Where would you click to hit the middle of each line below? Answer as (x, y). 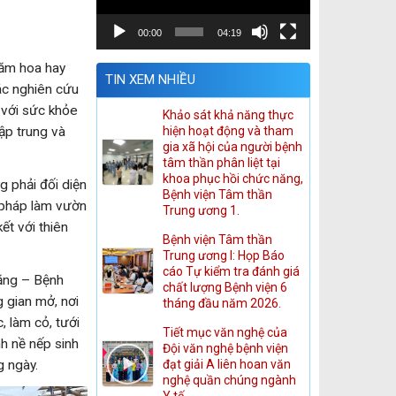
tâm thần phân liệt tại (221, 162)
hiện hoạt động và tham (228, 130)
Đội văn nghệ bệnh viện (225, 348)
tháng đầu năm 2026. (221, 303)
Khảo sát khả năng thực (228, 114)
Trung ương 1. (201, 210)
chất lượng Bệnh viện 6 (225, 287)
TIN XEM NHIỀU (150, 79)
